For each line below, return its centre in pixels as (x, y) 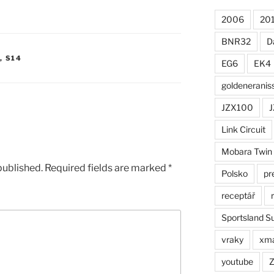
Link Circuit (243, 129)
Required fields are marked (106, 168)
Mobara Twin (246, 151)
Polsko (234, 173)
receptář (238, 195)
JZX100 (237, 107)
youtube (237, 261)
